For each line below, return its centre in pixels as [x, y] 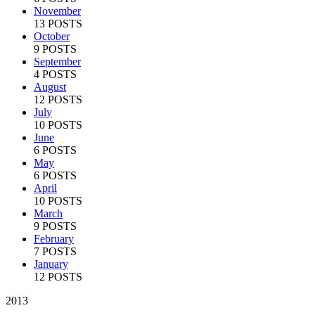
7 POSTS [55, 251]
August [50, 86]
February [54, 238]
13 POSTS [58, 23]
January [51, 264]
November [57, 11]
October [52, 36]
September [57, 61]
